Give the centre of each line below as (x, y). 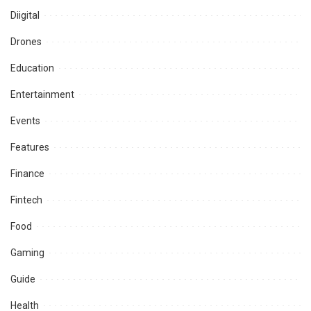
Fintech (26, 200)
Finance (27, 174)
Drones (26, 42)
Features (30, 148)
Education (32, 68)
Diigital (25, 16)
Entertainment (42, 95)
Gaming (27, 253)
